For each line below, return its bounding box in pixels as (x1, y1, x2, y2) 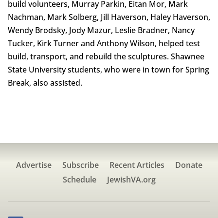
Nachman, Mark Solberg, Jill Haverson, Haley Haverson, (7, 12, 210, 23)
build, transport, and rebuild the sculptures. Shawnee (7, 51, 204, 62)
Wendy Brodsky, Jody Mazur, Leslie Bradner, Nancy (7, 25, 195, 36)
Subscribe (62, 160, 99, 171)
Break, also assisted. (7, 77, 82, 89)
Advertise (16, 160, 52, 171)
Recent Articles (109, 160, 164, 171)
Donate (175, 160, 202, 171)
